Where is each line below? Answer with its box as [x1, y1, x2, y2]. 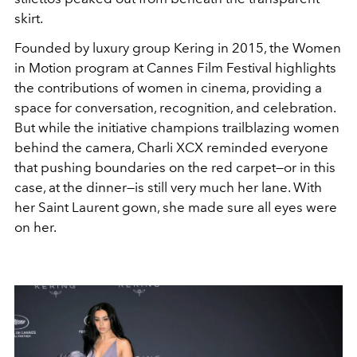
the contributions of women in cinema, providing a [14, 80, 322, 96]
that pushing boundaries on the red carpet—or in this [14, 159, 335, 175]
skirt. [14, 10, 43, 26]
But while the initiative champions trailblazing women [14, 120, 339, 135]
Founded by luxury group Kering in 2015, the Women [14, 40, 341, 56]
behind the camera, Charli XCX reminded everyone [14, 139, 328, 155]
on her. [14, 219, 57, 235]
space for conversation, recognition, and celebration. [14, 100, 335, 116]
